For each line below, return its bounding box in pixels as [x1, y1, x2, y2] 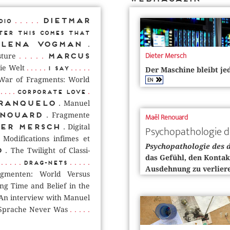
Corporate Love [16, 88, 86, 95]
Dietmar [42, 15, 90, 25]
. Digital [60, 122, 90, 131]
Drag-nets [23, 159, 68, 166]
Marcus [47, 51, 90, 60]
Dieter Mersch [145, 49, 186, 62]
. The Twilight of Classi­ [2, 146, 90, 155]
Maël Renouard [145, 111, 188, 123]
